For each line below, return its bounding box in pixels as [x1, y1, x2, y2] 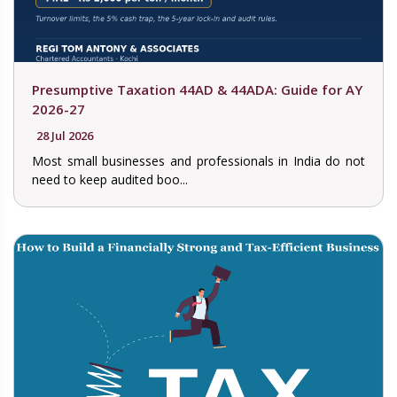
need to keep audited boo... [32, 171, 188, 189]
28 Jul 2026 [36, 128, 93, 144]
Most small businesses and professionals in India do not [32, 152, 365, 170]
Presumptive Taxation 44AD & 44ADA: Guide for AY [32, 81, 362, 99]
